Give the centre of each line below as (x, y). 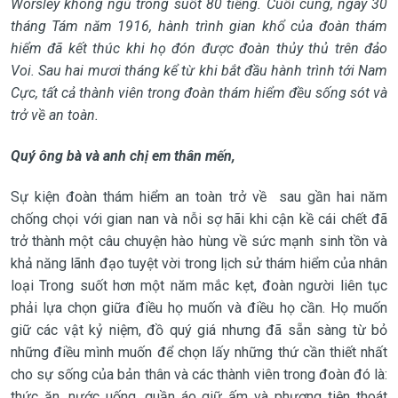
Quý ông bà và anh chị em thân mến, (123, 155)
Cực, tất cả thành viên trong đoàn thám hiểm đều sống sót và (199, 92)
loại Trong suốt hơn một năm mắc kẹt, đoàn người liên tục (199, 285)
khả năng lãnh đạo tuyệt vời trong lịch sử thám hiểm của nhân (199, 263)
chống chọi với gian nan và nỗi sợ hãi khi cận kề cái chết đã (199, 219)
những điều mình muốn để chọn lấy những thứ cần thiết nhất (199, 352)
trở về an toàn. (54, 115)
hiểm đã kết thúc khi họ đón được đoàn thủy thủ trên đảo (199, 48)
